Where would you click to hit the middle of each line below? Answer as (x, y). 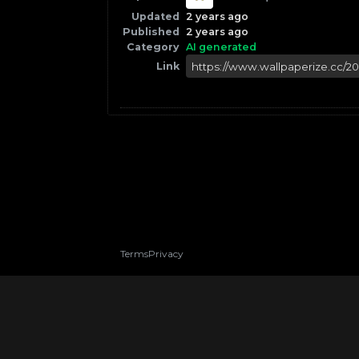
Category (153, 47)
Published (151, 32)
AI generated (222, 47)
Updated (156, 16)
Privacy (166, 254)
